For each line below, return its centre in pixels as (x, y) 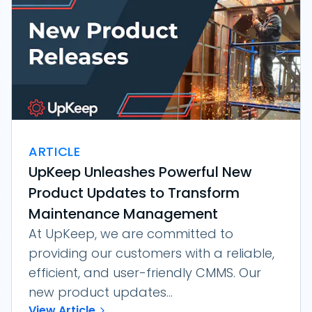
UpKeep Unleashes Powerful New (140, 172)
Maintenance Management (123, 214)
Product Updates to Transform (134, 193)
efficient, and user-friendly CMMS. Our (145, 273)
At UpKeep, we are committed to (131, 234)
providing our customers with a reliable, (151, 253)
